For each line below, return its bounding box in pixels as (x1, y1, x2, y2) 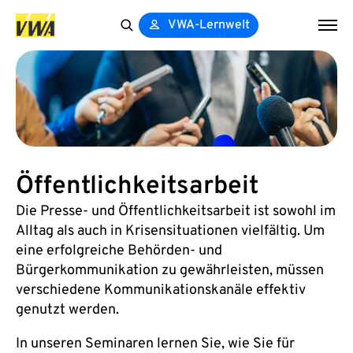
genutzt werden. (16, 301, 119, 320)
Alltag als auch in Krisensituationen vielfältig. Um (16, 222, 325, 241)
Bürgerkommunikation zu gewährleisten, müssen (16, 262, 324, 281)
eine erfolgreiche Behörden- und (16, 242, 222, 261)
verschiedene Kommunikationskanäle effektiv (16, 281, 306, 300)
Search (113, 37, 153, 53)
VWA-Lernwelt (168, 17, 251, 33)
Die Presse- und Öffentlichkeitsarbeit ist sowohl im (16, 203, 336, 221)
